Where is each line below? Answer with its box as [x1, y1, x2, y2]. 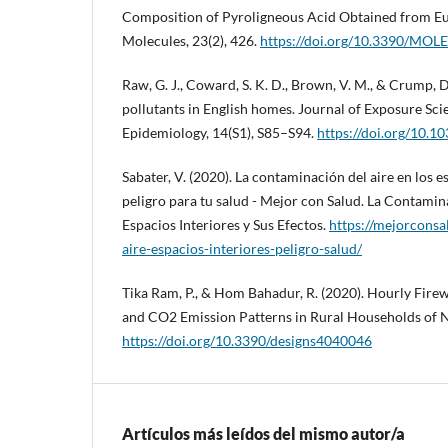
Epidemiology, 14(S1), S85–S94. [122, 124, 317, 142]
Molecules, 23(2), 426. [122, 32, 260, 50]
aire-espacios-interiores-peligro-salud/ [122, 240, 362, 258]
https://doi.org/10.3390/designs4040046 [122, 332, 372, 350]
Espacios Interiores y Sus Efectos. [122, 216, 329, 234]
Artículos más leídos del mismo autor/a [122, 424, 405, 444]
